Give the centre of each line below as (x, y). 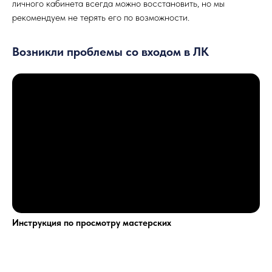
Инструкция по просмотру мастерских (92, 223)
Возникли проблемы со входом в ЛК (110, 52)
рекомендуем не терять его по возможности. (101, 17)
